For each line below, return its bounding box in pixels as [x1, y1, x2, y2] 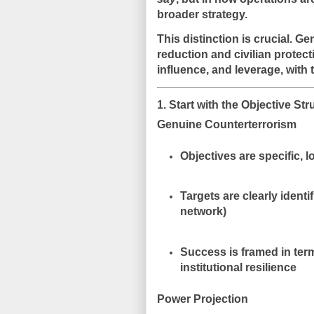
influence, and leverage [157, 64, 280, 76]
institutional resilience [179, 261, 296, 274]
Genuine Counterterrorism [157, 118, 296, 130]
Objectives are [179, 149, 259, 162]
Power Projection [157, 292, 248, 305]
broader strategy [157, 8, 245, 20]
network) [179, 205, 226, 218]
